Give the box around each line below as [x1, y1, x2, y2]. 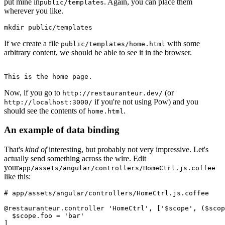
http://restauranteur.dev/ [62, 89, 163, 97]
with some [165, 39, 200, 48]
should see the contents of [4, 106, 87, 115]
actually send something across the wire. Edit [4, 154, 146, 163]
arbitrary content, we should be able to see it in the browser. [4, 48, 192, 57]
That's [4, 145, 25, 154]
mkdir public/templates [4, 23, 92, 31]
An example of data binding [4, 125, 120, 136]
